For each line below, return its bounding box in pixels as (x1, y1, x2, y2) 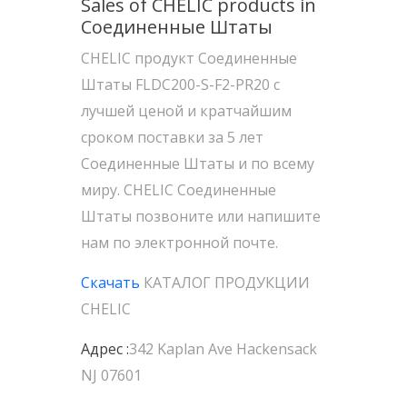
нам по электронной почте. (81, 233, 278, 253)
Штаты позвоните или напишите (81, 206, 321, 226)
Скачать (81, 273, 140, 293)
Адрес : (81, 339, 129, 359)
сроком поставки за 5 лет (81, 127, 263, 147)
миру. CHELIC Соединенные (81, 180, 276, 200)
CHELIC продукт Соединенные (81, 48, 297, 68)
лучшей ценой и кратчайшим (81, 101, 292, 121)
